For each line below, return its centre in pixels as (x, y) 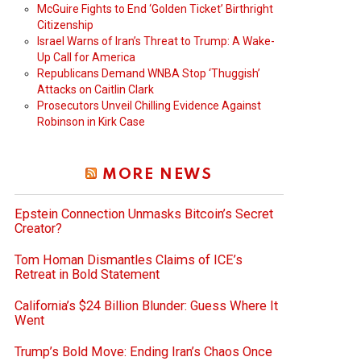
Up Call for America (86, 57)
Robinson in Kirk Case (91, 121)
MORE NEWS (157, 174)
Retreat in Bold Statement (87, 274)
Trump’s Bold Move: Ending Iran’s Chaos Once (143, 351)
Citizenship (65, 25)
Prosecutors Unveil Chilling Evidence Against (149, 105)
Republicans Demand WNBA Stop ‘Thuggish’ (149, 73)
